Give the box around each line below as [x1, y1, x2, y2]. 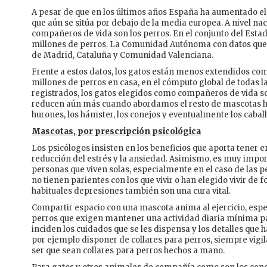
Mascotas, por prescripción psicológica [32, 126, 201, 137]
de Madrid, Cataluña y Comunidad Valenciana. [32, 50, 215, 61]
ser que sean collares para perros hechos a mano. [32, 246, 226, 256]
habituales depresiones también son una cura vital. [32, 186, 231, 197]
